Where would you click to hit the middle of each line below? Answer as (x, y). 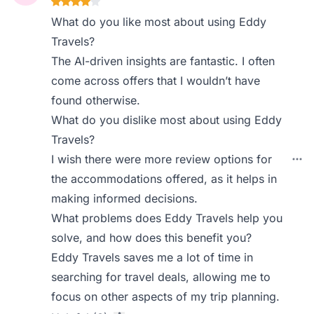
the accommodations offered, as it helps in (164, 179)
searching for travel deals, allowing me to (161, 277)
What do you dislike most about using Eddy (167, 120)
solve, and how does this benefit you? (152, 238)
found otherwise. (96, 100)
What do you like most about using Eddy (159, 22)
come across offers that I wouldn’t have (156, 81)
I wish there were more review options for (162, 159)
